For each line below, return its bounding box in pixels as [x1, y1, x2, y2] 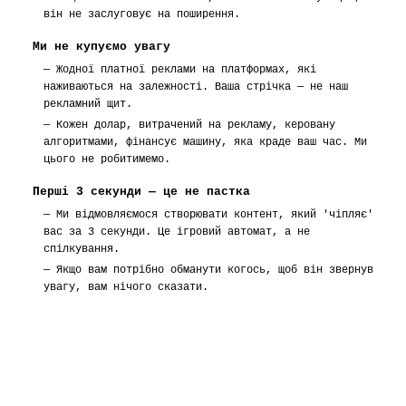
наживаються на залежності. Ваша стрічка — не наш [43, 81, 348, 93]
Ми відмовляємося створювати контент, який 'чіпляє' [56, 208, 373, 221]
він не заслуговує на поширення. [43, 8, 240, 21]
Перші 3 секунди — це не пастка [33, 185, 250, 198]
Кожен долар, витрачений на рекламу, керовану [56, 119, 335, 131]
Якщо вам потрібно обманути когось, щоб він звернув [56, 264, 373, 276]
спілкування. [43, 243, 120, 256]
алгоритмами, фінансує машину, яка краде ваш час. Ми [43, 136, 367, 149]
